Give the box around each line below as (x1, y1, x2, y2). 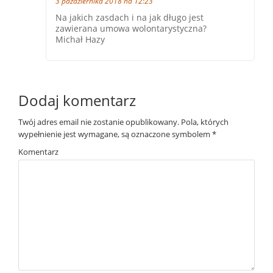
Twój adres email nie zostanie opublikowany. (18, 116, 179, 127)
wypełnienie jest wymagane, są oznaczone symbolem (18, 129, 212, 140)
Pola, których (179, 116, 229, 127)
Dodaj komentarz (18, 90, 136, 110)
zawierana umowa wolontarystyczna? (55, 23, 207, 34)
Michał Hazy (55, 34, 105, 45)
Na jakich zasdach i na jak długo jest (55, 12, 204, 23)
